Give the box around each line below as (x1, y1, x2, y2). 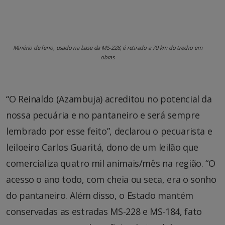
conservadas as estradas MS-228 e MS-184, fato (6, 205, 202, 217)
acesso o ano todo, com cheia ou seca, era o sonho (6, 173, 216, 185)
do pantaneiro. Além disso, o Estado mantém (6, 189, 193, 201)
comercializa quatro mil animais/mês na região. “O (6, 157, 215, 169)
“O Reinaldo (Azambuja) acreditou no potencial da (6, 92, 212, 105)
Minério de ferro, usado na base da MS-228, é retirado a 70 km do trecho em (13, 43, 202, 51)
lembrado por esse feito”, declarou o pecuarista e (6, 125, 212, 137)
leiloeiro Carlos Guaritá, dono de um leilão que (6, 141, 199, 153)
